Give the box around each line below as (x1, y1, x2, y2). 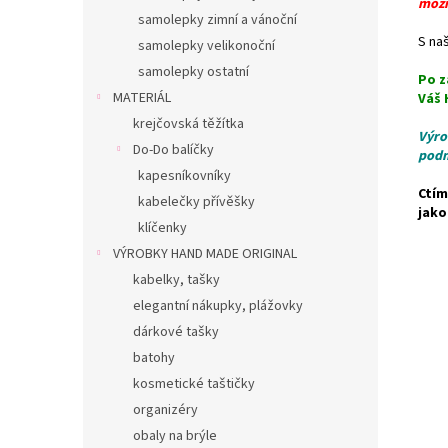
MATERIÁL (113, 88, 171, 108)
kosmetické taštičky (133, 374, 255, 394)
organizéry (133, 400, 198, 420)
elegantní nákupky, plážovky (133, 296, 303, 316)
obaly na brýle (133, 426, 217, 446)
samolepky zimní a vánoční (138, 10, 297, 30)
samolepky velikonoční (138, 36, 275, 56)
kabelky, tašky (133, 270, 220, 290)
